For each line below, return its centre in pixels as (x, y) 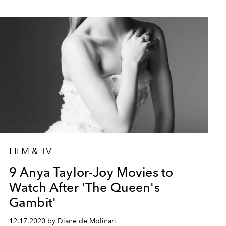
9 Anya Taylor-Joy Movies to (91, 172)
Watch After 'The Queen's (84, 187)
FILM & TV (30, 151)
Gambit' (33, 202)
